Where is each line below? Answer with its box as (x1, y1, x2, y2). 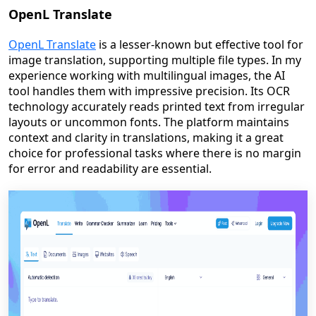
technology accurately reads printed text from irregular (8, 99, 305, 114)
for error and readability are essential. (8, 161, 212, 176)
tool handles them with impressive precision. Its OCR (8, 83, 290, 99)
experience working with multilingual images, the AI (8, 68, 285, 83)
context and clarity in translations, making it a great (8, 130, 284, 145)
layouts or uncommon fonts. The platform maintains (8, 114, 289, 130)
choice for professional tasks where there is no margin (8, 145, 301, 161)
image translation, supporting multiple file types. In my (8, 52, 301, 68)
